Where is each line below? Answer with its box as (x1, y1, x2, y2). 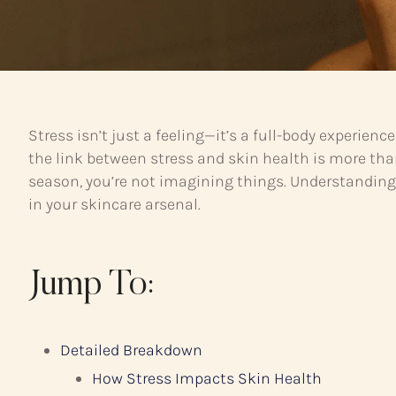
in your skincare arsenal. (28, 194, 201, 215)
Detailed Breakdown (60, 340, 202, 361)
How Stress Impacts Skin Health (92, 369, 322, 389)
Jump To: (28, 269, 154, 305)
